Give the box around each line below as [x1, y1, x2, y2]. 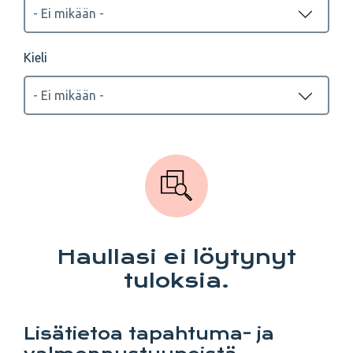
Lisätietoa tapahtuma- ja [24, 324, 274, 344]
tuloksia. [124, 269, 229, 293]
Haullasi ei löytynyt [57, 245, 296, 269]
